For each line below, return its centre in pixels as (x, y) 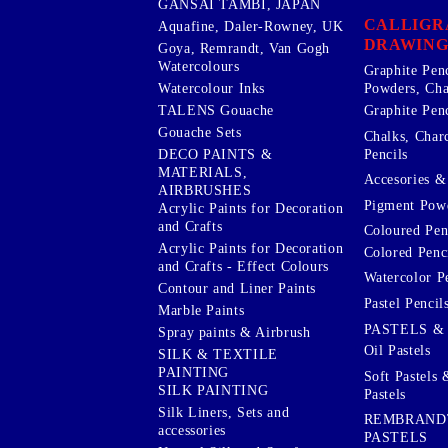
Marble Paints (201, 310)
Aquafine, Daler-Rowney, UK (251, 26)
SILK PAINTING (213, 390)
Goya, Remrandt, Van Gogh (244, 48)
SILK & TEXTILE (218, 354)
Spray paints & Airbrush (234, 332)
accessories (192, 430)
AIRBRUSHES (205, 190)
